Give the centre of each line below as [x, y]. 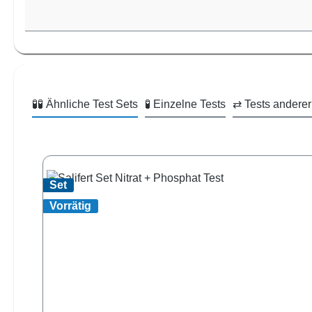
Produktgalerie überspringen [112, 146]
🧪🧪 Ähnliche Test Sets [85, 104]
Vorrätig [70, 206]
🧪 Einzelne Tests [185, 104]
